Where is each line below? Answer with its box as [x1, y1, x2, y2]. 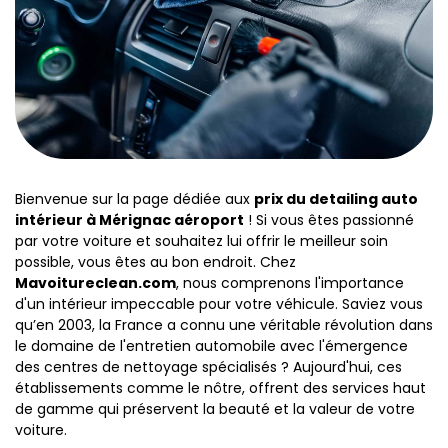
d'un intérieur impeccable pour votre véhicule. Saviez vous [15, 294, 423, 314]
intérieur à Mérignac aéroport [15, 210, 244, 230]
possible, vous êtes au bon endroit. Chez [15, 252, 296, 272]
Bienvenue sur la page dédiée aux [15, 189, 254, 209]
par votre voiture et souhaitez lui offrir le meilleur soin [15, 231, 388, 251]
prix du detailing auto [254, 189, 418, 209]
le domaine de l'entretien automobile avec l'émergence [15, 336, 408, 356]
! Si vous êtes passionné [244, 210, 414, 230]
